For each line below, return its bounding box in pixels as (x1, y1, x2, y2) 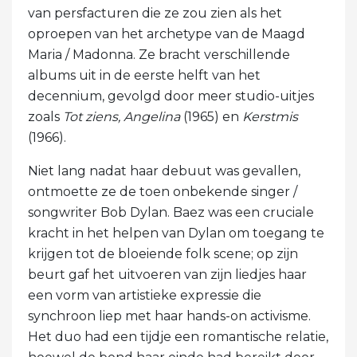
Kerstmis (242, 108, 298, 124)
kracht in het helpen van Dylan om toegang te (28, 225, 324, 241)
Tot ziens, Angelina (63, 108, 180, 124)
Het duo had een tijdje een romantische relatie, (28, 328, 328, 344)
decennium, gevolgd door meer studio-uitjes (28, 88, 314, 104)
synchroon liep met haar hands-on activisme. (28, 308, 311, 324)
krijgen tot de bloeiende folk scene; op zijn (28, 245, 298, 261)
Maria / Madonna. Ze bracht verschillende (28, 46, 290, 62)
